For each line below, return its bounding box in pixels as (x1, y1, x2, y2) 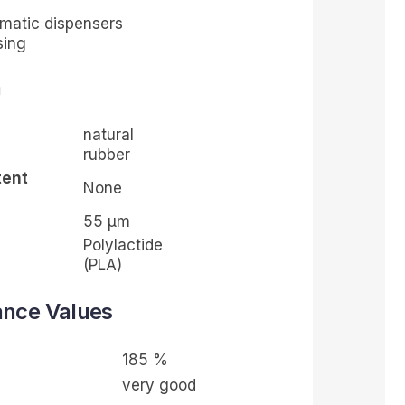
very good (121, 376, 196, 395)
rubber (82, 146, 130, 165)
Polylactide (82, 236, 163, 255)
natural (82, 126, 134, 145)
